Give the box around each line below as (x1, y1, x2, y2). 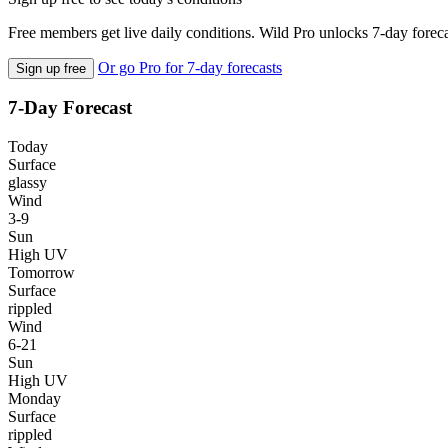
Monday (8, 390, 61, 408)
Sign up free (16, 60, 86, 76)
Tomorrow (8, 264, 75, 282)
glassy (8, 174, 47, 192)
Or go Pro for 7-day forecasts (98, 58, 282, 76)
